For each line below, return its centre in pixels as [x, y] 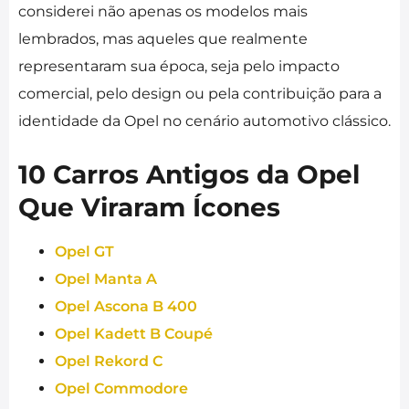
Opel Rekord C [109, 361]
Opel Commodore [121, 388]
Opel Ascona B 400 [126, 306]
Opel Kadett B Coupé [134, 333]
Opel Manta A [106, 278]
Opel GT [84, 251]
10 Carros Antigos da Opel [189, 174]
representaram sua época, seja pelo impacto [179, 66]
